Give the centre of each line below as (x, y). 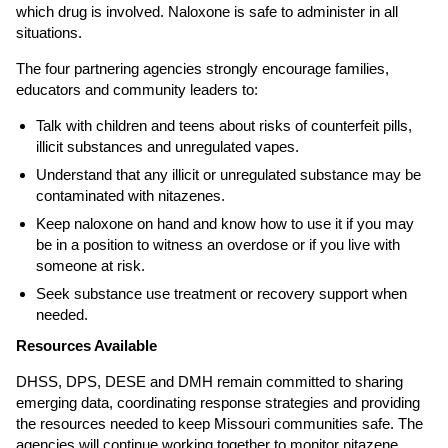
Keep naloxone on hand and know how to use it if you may (225, 223)
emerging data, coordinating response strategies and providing (218, 402)
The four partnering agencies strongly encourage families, (202, 68)
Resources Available (86, 345)
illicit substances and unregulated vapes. (167, 146)
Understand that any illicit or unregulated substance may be (228, 174)
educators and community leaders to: (137, 89)
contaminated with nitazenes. (130, 195)
